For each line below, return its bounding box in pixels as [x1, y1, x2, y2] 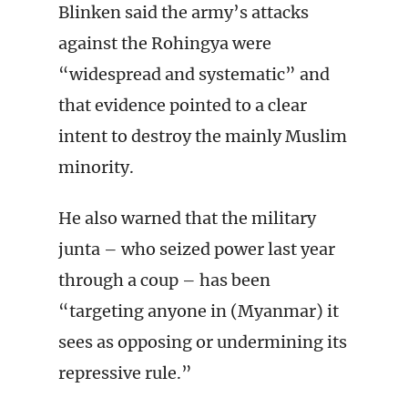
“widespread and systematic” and [58, 64, 330, 85]
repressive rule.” [58, 362, 192, 383]
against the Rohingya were [58, 33, 271, 54]
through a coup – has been [58, 270, 270, 291]
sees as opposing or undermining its [58, 331, 347, 352]
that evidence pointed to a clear [58, 95, 307, 116]
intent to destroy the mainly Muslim [58, 126, 347, 147]
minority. [58, 157, 134, 178]
